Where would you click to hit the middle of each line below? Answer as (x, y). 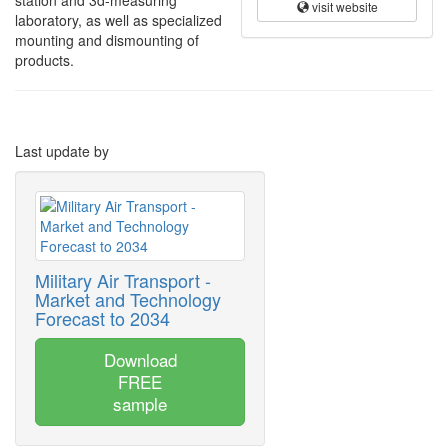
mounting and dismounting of (107, 40)
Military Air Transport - (123, 280)
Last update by (62, 151)
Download (140, 359)
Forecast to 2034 (102, 318)
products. (44, 60)
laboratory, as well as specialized (118, 20)
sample (140, 403)
